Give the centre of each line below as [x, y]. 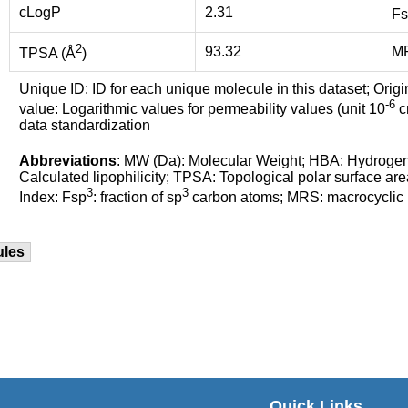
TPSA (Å [47, 53]
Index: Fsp [53, 197]
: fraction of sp [138, 197]
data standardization [85, 125]
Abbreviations [68, 160]
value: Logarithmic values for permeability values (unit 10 [202, 109]
